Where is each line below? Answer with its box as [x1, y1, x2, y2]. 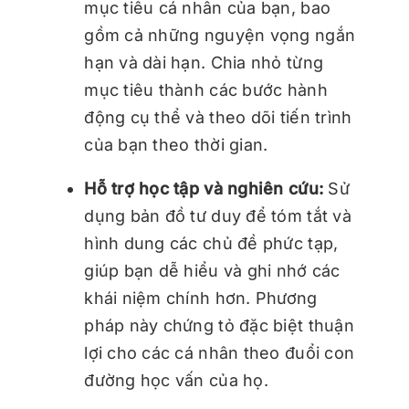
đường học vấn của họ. [84, 370, 268, 390]
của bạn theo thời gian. [84, 134, 268, 154]
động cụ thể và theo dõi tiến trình [84, 107, 352, 127]
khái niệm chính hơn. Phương [84, 288, 318, 308]
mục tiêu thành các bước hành [84, 79, 328, 100]
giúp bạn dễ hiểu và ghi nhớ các [84, 260, 341, 280]
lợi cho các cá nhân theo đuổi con [84, 342, 355, 362]
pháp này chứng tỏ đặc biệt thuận [84, 315, 354, 335]
